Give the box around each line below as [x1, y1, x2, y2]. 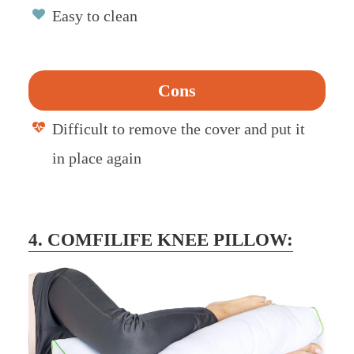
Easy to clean [51, 7, 137, 25]
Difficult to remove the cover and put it [51, 120, 305, 138]
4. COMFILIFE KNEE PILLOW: [28, 230, 293, 250]
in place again [51, 149, 141, 168]
